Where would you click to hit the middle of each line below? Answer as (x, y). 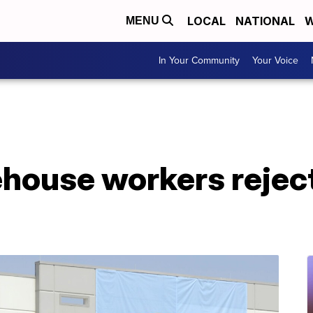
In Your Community (199, 60)
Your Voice (275, 60)
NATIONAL (265, 21)
